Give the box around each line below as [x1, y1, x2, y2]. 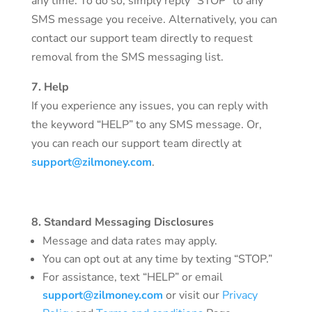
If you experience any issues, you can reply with [31, 98, 268, 114]
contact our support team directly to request [31, 31, 253, 46]
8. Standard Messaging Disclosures [31, 214, 214, 230]
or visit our [162, 288, 222, 303]
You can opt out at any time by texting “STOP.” [42, 251, 272, 267]
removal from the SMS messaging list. [31, 49, 224, 65]
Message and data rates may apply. [42, 233, 217, 249]
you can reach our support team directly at [31, 136, 242, 151]
